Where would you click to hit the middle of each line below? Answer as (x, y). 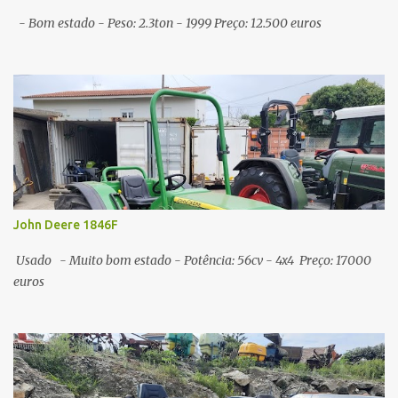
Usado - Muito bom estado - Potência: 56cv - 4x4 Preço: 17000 (192, 260)
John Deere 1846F (66, 225)
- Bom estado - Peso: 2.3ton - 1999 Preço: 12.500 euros (167, 23)
